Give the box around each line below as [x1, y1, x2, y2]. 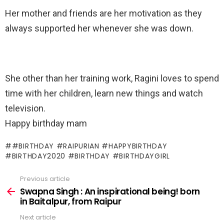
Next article [20, 212, 56, 222]
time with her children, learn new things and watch [5, 88, 203, 98]
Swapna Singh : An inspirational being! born [20, 185, 200, 197]
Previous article [20, 174, 70, 183]
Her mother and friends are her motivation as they [5, 8, 202, 18]
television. [5, 103, 45, 113]
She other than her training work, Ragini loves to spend [5, 73, 219, 83]
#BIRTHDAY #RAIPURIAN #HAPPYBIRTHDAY [11, 141, 167, 151]
